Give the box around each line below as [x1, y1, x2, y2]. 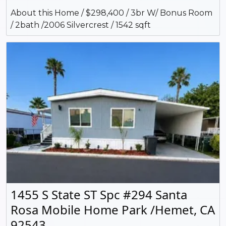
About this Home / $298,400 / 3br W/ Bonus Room [11, 8, 212, 18]
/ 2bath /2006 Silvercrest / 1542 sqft [11, 20, 151, 30]
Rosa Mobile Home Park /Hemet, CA [11, 201, 215, 218]
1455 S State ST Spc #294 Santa [11, 186, 187, 203]
